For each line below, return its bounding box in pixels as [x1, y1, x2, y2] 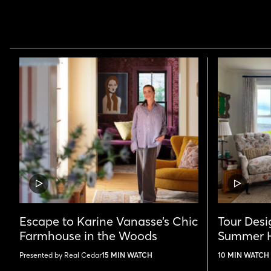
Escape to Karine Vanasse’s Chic [19, 213, 198, 229]
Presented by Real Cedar [19, 250, 102, 260]
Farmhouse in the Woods [19, 227, 157, 243]
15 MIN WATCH [102, 250, 152, 260]
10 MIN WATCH [218, 250, 269, 260]
